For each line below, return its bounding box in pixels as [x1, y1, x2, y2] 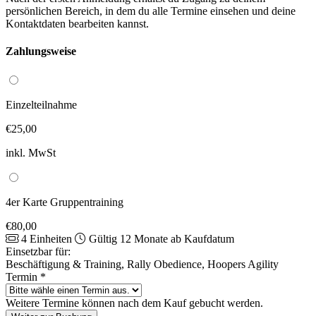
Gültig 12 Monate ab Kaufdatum [89, 232, 234, 245]
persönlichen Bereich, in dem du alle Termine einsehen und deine [6, 5, 296, 17]
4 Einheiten [21, 232, 75, 245]
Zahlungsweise [6, 45, 76, 58]
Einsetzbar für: [6, 245, 71, 257]
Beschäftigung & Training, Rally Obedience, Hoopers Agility [6, 257, 279, 270]
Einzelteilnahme [6, 98, 77, 111]
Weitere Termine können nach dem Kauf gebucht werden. [6, 296, 263, 309]
